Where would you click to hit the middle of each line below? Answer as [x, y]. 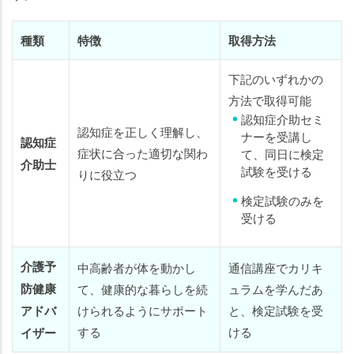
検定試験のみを [282, 201]
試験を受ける [277, 171]
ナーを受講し [277, 137]
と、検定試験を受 [276, 311]
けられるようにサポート [143, 311]
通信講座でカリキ [276, 268]
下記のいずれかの [276, 79]
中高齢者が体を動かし [137, 268]
